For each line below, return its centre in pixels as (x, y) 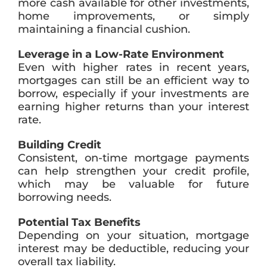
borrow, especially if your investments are (133, 94)
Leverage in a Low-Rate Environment (121, 55)
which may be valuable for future (133, 184)
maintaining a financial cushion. (104, 30)
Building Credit (59, 145)
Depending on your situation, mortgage (133, 236)
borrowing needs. (64, 198)
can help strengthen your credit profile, (133, 171)
